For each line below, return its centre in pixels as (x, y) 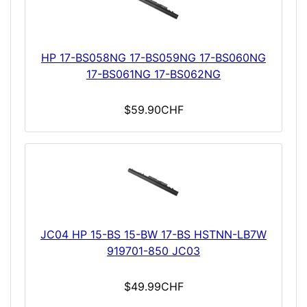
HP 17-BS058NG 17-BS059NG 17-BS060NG (153, 58)
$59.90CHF (153, 110)
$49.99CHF (153, 287)
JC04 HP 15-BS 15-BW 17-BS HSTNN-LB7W (153, 235)
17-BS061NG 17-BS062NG (153, 74)
